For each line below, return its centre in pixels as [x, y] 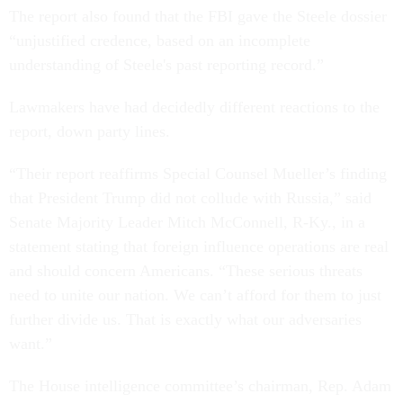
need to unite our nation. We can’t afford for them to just [195, 295]
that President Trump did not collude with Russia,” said [190, 198]
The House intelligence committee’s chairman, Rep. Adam [200, 386]
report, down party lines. [92, 131]
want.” [31, 344]
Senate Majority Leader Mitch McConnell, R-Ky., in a [187, 222]
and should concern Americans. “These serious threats [186, 271]
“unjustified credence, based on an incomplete [160, 40]
